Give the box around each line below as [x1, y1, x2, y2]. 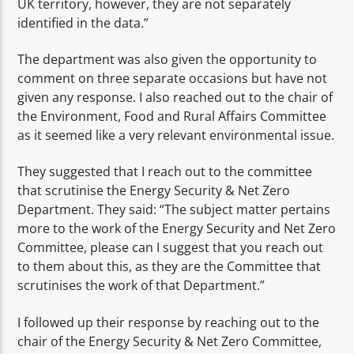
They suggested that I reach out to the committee [17, 163, 313, 181]
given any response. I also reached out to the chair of [17, 88, 333, 106]
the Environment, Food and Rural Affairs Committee [17, 107, 327, 125]
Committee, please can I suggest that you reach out [17, 239, 324, 257]
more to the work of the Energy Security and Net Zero [17, 220, 337, 238]
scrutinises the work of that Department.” [17, 277, 265, 295]
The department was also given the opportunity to [17, 50, 318, 68]
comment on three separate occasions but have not [17, 69, 328, 87]
